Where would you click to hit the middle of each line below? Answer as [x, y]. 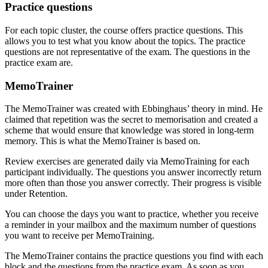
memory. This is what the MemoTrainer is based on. [103, 141]
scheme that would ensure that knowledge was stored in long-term [129, 130]
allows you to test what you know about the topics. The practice [125, 41]
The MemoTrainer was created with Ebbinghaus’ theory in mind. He [134, 109]
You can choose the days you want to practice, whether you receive [132, 214]
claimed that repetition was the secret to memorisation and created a [131, 120]
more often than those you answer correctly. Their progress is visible [133, 183]
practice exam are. [39, 62]
